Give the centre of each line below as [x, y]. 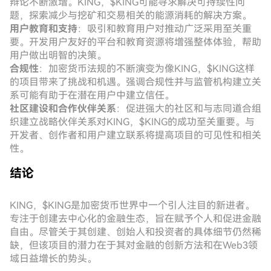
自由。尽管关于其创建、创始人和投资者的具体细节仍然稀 [135, 232]
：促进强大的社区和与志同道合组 [189, 109]
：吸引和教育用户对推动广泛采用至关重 [165, 29]
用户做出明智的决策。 [58, 55]
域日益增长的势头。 [53, 259]
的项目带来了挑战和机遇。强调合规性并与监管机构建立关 [135, 82]
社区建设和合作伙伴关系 [63, 109]
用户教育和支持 [44, 29]
